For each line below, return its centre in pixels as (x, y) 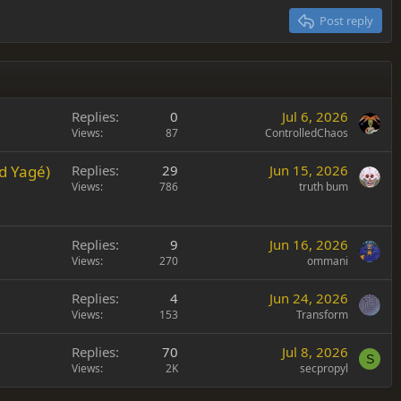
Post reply (346, 21)
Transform (322, 315)
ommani (328, 261)
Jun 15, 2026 (309, 171)
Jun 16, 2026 (309, 245)
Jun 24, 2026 (309, 299)
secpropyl (324, 369)
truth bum (324, 187)
